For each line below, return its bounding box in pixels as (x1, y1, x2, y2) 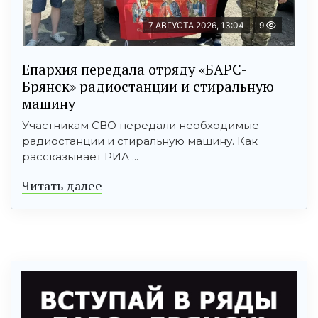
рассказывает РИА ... (22, 150, 138, 164)
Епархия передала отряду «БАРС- (22, 60, 247, 79)
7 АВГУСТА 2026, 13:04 (148, 20, 244, 31)
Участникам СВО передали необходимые (22, 119, 259, 133)
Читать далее (22, 177, 102, 194)
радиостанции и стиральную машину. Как (22, 134, 258, 148)
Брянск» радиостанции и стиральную (22, 77, 274, 97)
